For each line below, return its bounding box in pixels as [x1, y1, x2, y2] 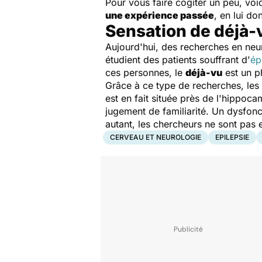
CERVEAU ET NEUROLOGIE [110, 133, 201, 142]
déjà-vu [185, 67, 222, 78]
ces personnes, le [105, 67, 185, 78]
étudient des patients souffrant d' [105, 54, 250, 65]
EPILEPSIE [215, 133, 249, 142]
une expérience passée [105, 9, 214, 21]
